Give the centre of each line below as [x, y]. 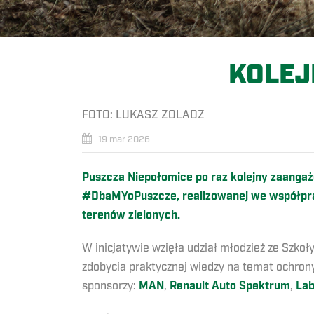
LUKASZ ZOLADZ [160, 115]
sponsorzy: [110, 286]
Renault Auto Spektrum [230, 287]
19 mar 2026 [124, 140]
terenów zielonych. [131, 216]
